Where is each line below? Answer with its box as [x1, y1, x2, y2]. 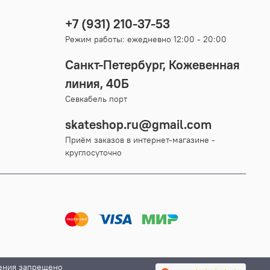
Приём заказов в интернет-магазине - [65, 134, 215, 146]
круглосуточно [65, 147, 122, 159]
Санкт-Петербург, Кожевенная [65, 57, 240, 74]
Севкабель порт [65, 93, 127, 105]
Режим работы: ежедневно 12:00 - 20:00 [65, 34, 227, 45]
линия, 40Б [65, 75, 129, 92]
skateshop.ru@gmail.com [65, 116, 212, 133]
